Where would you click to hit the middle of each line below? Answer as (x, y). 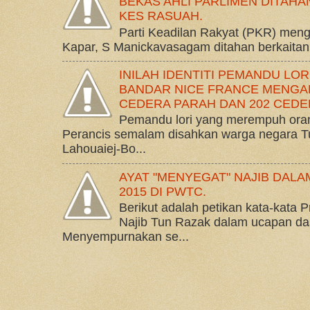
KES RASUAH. (161, 16)
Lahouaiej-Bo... (104, 149)
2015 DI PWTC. (163, 191)
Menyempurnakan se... (126, 237)
